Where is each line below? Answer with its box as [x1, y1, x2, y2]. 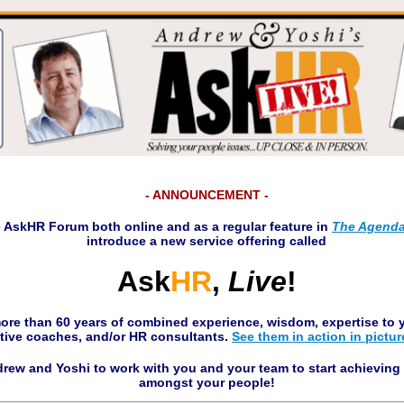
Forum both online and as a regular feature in [49, 218, 332, 234]
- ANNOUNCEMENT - [144, 188, 269, 203]
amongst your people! [138, 375, 275, 390]
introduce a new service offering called [87, 233, 326, 248]
